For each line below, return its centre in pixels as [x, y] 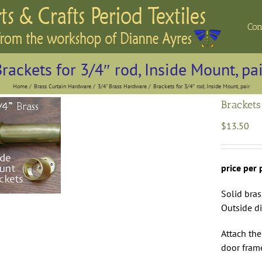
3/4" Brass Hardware [122, 86]
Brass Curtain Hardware [62, 86]
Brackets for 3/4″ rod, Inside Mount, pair [201, 86]
